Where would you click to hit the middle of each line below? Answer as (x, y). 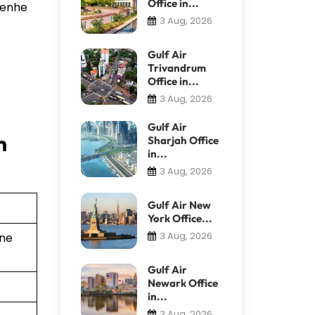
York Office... (180, 218)
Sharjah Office (183, 140)
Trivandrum (176, 67)
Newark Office (182, 283)
